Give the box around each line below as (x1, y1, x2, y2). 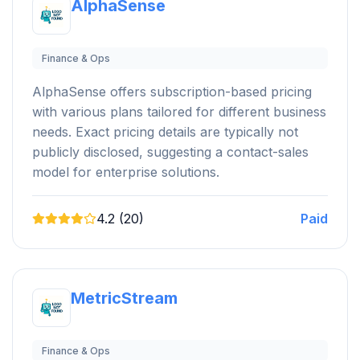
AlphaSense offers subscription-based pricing (32, 83, 312, 100)
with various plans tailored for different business (32, 103, 326, 120)
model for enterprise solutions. (32, 163, 219, 180)
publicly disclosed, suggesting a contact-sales (32, 143, 309, 160)
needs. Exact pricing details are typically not (32, 123, 298, 140)
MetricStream (71, 288, 178, 308)
